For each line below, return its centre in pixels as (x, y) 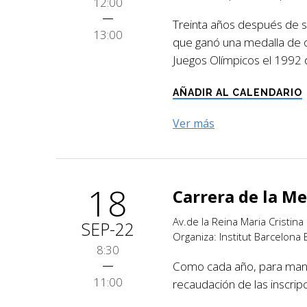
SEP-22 (108, 229)
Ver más (194, 123)
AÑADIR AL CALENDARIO (237, 92)
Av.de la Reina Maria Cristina (238, 221)
